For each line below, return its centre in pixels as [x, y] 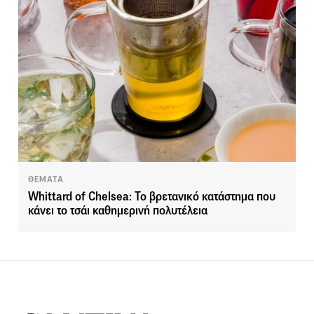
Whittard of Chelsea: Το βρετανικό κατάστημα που [152, 197]
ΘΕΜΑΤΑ [46, 180]
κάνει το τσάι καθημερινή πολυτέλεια [118, 211]
